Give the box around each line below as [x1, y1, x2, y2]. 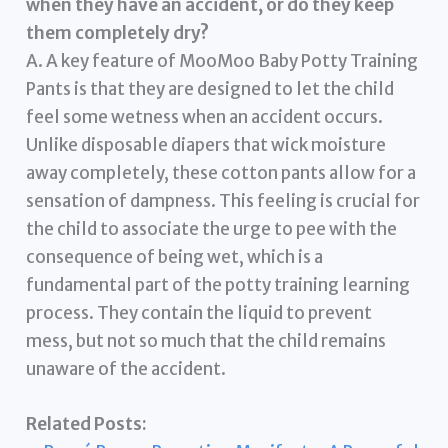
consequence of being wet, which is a [26, 245, 324, 268]
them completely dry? [26, 21, 210, 44]
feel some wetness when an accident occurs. [26, 105, 384, 128]
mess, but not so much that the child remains [26, 329, 387, 352]
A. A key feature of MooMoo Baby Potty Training [26, 49, 419, 72]
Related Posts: [26, 413, 148, 436]
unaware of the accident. [26, 357, 227, 380]
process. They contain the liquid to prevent [26, 301, 373, 324]
